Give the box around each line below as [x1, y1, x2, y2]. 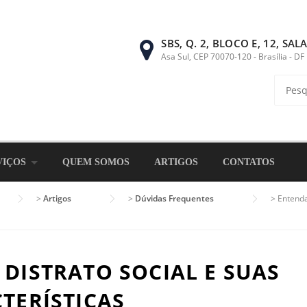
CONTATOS [223, 157, 275, 167]
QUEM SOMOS [62, 157, 130, 167]
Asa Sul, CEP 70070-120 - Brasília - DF [161, 51, 305, 62]
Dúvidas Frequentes [135, 193, 214, 204]
